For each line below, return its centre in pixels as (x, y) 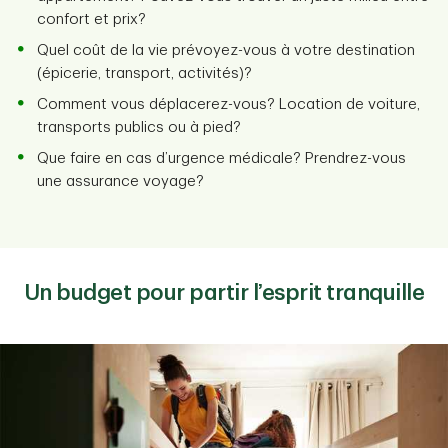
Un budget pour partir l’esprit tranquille (224, 293)
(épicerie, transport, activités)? (144, 73)
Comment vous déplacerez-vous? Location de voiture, (228, 104)
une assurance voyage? (120, 181)
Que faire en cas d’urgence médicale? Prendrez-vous (221, 158)
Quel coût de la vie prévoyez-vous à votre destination (226, 50)
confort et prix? (91, 19)
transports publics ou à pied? (139, 127)
